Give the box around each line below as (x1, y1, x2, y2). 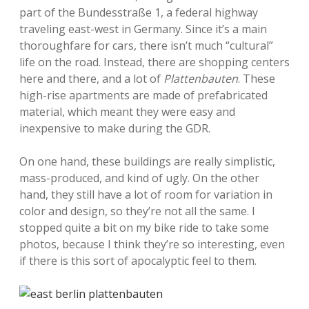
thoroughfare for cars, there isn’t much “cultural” (19, 38, 273, 53)
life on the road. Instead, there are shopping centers (19, 54, 290, 70)
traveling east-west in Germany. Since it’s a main (19, 21, 267, 37)
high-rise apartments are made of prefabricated (19, 88, 268, 103)
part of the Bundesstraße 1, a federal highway (19, 5, 258, 20)
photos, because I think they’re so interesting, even (19, 237, 285, 252)
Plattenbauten (163, 71, 238, 86)
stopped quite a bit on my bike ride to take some (19, 220, 269, 235)
